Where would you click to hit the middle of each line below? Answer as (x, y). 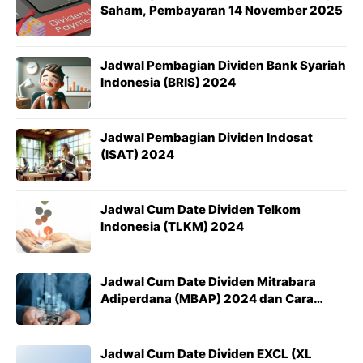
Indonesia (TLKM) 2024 (172, 226)
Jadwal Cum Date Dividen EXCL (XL (206, 354)
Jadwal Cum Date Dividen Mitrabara (208, 282)
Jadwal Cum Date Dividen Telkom (201, 209)
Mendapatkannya (154, 316)
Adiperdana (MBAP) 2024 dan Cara (207, 299)
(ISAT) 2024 (137, 154)
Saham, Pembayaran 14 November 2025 (222, 10)
